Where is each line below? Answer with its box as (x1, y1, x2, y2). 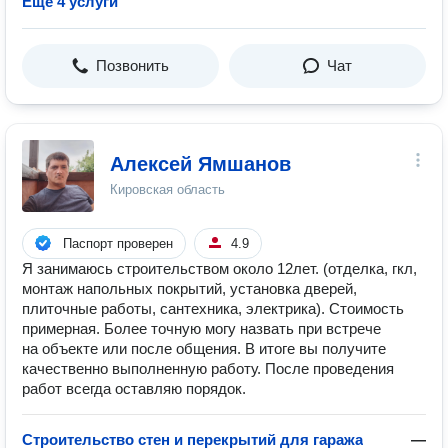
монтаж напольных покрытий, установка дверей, (22, 280, 357, 297)
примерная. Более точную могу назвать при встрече (22, 320, 381, 337)
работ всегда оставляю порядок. (22, 380, 246, 397)
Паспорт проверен (63, 236, 173, 251)
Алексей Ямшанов (110, 153, 291, 175)
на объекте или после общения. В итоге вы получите (22, 340, 386, 357)
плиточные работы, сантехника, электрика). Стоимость (22, 300, 404, 317)
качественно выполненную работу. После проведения (22, 360, 394, 377)
